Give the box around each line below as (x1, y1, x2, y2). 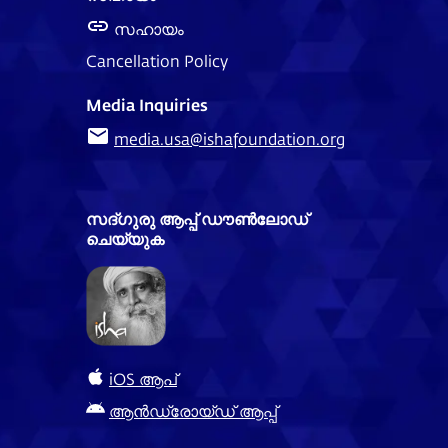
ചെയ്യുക (86, 226, 164, 250)
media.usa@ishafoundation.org (114, 127, 345, 149)
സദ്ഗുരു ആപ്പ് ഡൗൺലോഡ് (86, 206, 308, 230)
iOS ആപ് (109, 368, 177, 390)
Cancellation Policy (86, 49, 228, 71)
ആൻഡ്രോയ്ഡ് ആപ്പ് (109, 400, 277, 422)
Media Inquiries (86, 92, 208, 116)
